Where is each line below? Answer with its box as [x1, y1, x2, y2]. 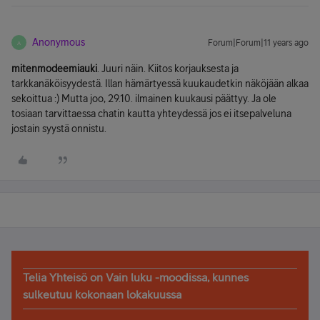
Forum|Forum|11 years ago [208, 38, 309, 48]
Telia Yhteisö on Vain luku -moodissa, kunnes [23, 271, 249, 284]
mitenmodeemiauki [11, 63, 97, 74]
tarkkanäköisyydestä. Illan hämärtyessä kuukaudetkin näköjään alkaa [11, 78, 309, 89]
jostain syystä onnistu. [11, 123, 106, 134]
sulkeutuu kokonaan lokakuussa [23, 288, 181, 301]
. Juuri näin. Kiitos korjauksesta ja [97, 63, 239, 74]
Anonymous [32, 36, 85, 48]
